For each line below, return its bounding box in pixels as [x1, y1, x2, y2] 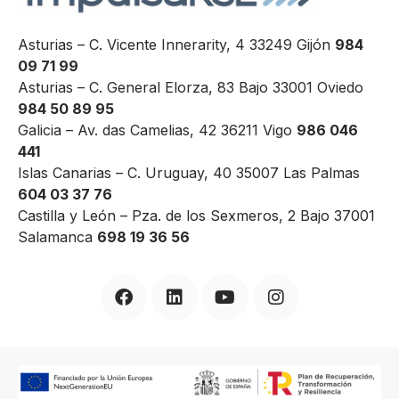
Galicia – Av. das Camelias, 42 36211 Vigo [18, 120, 297, 139]
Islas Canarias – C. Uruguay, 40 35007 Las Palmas [18, 163, 360, 182]
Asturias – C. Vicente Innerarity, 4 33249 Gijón [18, 35, 335, 53]
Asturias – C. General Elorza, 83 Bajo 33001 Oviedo [18, 77, 363, 96]
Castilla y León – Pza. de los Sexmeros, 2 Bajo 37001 [18, 206, 375, 224]
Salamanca [18, 227, 97, 246]
